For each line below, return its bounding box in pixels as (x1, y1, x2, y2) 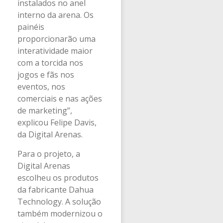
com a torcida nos (17, 57, 83, 69)
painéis (17, 21, 44, 33)
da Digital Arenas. (17, 129, 83, 140)
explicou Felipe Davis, (17, 117, 97, 128)
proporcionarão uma (17, 33, 96, 45)
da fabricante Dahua (17, 184, 94, 195)
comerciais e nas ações (17, 93, 102, 105)
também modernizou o (17, 208, 103, 219)
